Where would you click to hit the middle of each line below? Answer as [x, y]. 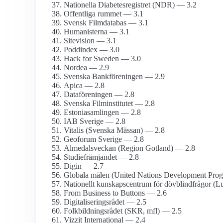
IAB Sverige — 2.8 [95, 121]
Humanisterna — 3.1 [97, 32]
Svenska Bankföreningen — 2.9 [114, 77]
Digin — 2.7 [84, 166]
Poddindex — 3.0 [92, 50]
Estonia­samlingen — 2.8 [102, 112]
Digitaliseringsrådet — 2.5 [105, 202]
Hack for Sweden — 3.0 [102, 59]
